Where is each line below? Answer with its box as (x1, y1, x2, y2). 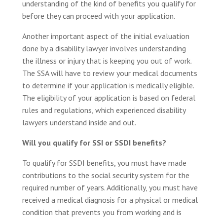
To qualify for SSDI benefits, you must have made (22, 158, 186, 168)
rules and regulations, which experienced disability (22, 105, 185, 115)
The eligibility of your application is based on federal (22, 93, 195, 103)
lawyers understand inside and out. (22, 117, 136, 128)
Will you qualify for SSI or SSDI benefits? (22, 138, 166, 148)
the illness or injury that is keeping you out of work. (22, 56, 191, 66)
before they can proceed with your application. (22, 11, 175, 21)
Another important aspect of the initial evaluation (22, 31, 189, 41)
